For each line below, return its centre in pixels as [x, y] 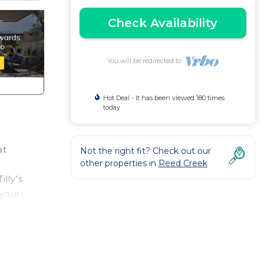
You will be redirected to [146, 61]
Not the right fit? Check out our [145, 151]
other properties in [119, 163]
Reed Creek [183, 163]
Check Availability [163, 23]
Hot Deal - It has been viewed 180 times [164, 98]
